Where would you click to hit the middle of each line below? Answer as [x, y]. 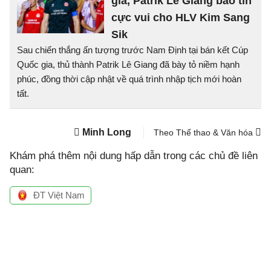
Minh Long [107, 132]
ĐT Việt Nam [59, 195]
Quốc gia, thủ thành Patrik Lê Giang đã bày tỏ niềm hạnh [128, 64]
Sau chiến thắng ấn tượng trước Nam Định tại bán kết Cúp [132, 50]
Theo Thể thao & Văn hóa [204, 132]
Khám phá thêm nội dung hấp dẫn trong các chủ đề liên [134, 156]
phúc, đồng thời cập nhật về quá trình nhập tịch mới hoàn [129, 79]
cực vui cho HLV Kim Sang [181, 18]
